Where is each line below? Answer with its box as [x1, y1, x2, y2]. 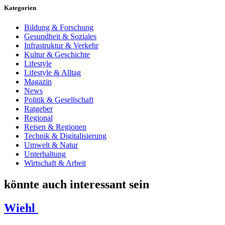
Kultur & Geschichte [24, 50, 90, 59]
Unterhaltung [24, 150, 66, 159]
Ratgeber [24, 104, 53, 114]
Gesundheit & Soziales [24, 32, 96, 41]
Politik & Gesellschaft [24, 95, 93, 104]
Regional [24, 114, 53, 123]
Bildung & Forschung [24, 23, 93, 32]
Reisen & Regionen [24, 123, 86, 132]
